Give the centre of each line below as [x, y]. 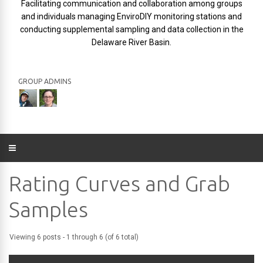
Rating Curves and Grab [119, 183]
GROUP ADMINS [45, 81]
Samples [48, 209]
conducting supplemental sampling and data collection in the [131, 29]
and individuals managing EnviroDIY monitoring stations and [131, 16]
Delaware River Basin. [131, 42]
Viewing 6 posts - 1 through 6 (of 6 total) [74, 237]
